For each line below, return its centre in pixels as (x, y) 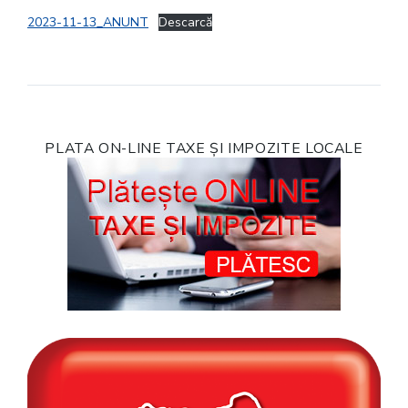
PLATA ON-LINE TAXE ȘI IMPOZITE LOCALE (204, 149)
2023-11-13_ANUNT (88, 23)
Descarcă (185, 23)
